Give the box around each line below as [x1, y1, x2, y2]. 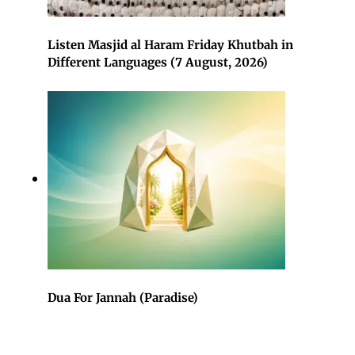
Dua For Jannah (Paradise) [48, 289, 198, 305]
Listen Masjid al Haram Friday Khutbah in [48, 36, 293, 52]
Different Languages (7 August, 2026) [48, 54, 268, 70]
